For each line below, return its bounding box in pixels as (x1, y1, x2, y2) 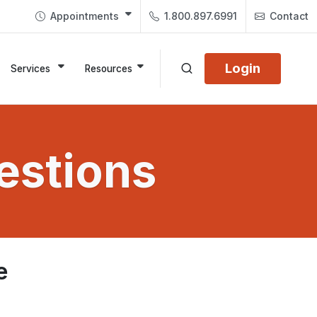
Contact (267, 10, 309, 22)
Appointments (50, 10, 119, 22)
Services (11, 62, 53, 74)
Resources (85, 62, 132, 74)
